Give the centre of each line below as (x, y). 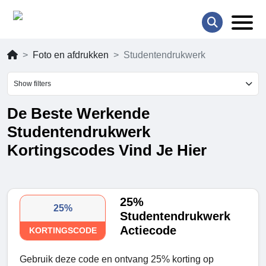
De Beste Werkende (78, 114)
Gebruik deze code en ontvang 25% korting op (117, 259)
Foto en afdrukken (71, 55)
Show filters (32, 84)
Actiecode (148, 231)
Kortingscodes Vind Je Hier (107, 151)
